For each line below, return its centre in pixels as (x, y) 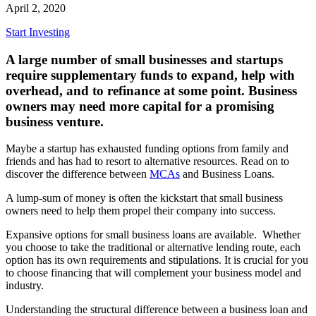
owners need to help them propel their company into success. (141, 211)
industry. (25, 286)
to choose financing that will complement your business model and (153, 273)
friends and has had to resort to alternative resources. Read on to (147, 162)
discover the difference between (78, 174)
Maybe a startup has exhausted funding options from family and (147, 149)
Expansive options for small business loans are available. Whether (153, 235)
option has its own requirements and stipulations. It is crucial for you (157, 260)
